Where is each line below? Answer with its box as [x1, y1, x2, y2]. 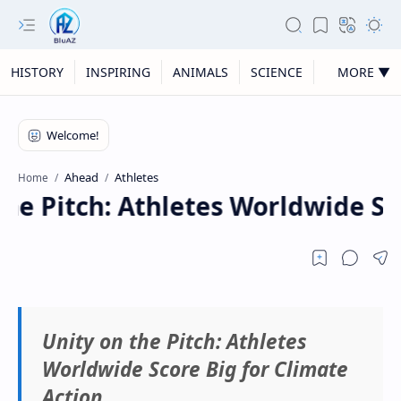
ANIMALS [173, 64, 228, 81]
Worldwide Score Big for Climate [41, 354, 348, 383]
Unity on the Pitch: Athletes [41, 327, 307, 355]
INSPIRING [86, 64, 150, 81]
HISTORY [11, 64, 64, 81]
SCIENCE [251, 64, 303, 81]
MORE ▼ [337, 64, 390, 81]
